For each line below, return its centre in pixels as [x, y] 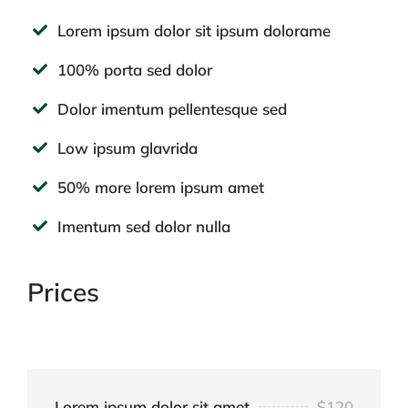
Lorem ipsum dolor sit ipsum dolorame [194, 30]
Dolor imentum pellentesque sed [172, 108]
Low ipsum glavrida [127, 148]
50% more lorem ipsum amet [161, 187]
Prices [63, 292]
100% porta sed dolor [135, 69]
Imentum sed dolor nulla [144, 226]
